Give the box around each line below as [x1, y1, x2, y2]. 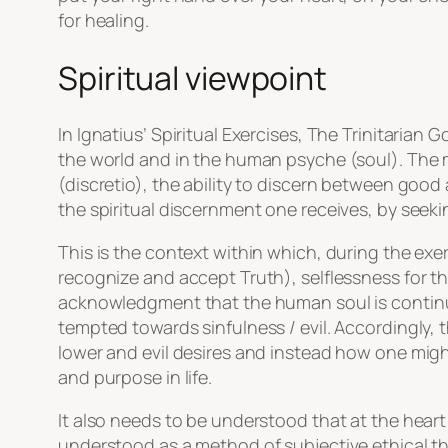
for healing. [58, 8, 149, 33]
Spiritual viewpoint [58, 55, 328, 100]
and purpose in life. [58, 365, 212, 390]
